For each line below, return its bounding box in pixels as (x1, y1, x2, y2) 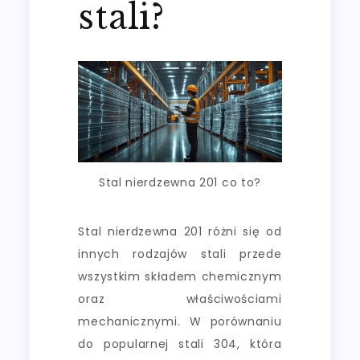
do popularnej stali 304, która (78, 335, 282, 352)
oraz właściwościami (78, 290, 282, 307)
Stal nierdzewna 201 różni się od (78, 223, 282, 239)
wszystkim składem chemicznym (78, 268, 282, 284)
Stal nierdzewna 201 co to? (98, 174, 262, 191)
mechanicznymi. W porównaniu (78, 313, 282, 329)
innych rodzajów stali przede (78, 245, 282, 262)
